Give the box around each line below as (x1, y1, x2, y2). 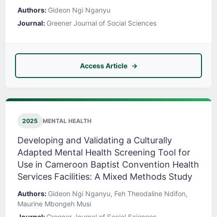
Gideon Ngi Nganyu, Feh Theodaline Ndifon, (48, 189, 187, 198)
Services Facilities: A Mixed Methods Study (17, 171, 192, 182)
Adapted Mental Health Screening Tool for (17, 147, 190, 158)
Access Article (79, 62, 127, 70)
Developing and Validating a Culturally (17, 135, 172, 146)
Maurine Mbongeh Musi (17, 200, 91, 208)
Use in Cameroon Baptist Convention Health (17, 159, 199, 170)
